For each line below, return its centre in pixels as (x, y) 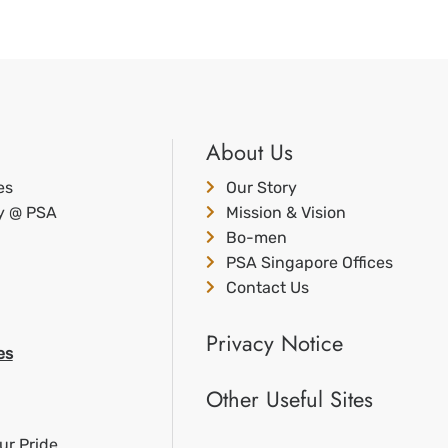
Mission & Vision (285, 212)
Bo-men (256, 237)
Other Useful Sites (289, 399)
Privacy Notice (274, 343)
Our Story (261, 187)
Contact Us (267, 287)
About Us (249, 152)
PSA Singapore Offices (309, 262)
